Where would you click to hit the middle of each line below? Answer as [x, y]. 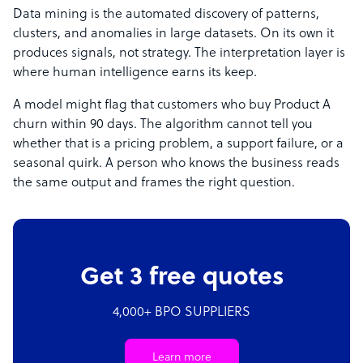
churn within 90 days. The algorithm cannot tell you [163, 125]
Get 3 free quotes [181, 279]
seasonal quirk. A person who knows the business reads [176, 164]
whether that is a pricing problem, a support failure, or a [178, 145]
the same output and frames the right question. [154, 184]
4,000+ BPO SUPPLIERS [181, 313]
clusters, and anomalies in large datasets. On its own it [173, 34]
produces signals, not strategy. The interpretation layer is [179, 54]
